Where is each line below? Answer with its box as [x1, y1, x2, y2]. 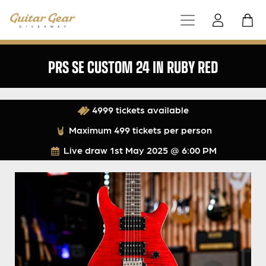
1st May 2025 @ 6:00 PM [110, 144, 217, 156]
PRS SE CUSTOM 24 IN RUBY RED [48, 54, 218, 79]
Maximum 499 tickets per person [66, 124, 212, 136]
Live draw [61, 144, 110, 156]
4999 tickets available [89, 104, 189, 116]
